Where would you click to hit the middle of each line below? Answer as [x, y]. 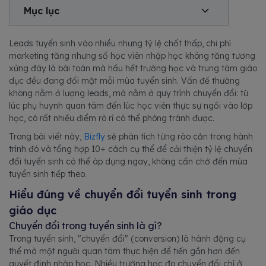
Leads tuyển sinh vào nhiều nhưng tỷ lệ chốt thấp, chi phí [120, 43]
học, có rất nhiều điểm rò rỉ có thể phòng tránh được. [113, 118]
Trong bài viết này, [46, 137]
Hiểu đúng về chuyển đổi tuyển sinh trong [123, 194]
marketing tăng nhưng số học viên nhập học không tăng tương [132, 56]
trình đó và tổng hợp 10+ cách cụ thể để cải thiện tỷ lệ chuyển [131, 149]
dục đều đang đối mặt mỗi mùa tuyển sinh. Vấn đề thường [124, 81]
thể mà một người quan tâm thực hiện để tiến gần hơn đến [124, 251]
